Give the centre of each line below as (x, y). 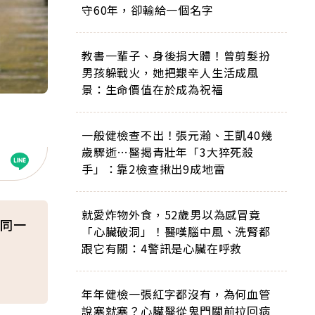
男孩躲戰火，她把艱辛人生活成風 (170, 72)
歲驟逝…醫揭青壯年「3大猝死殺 (168, 152)
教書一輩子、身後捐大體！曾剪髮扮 (176, 56)
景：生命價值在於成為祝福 (153, 89)
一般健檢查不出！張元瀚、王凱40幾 (177, 135)
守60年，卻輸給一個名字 (148, 10)
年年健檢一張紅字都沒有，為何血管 (176, 294)
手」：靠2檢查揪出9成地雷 (154, 169)
